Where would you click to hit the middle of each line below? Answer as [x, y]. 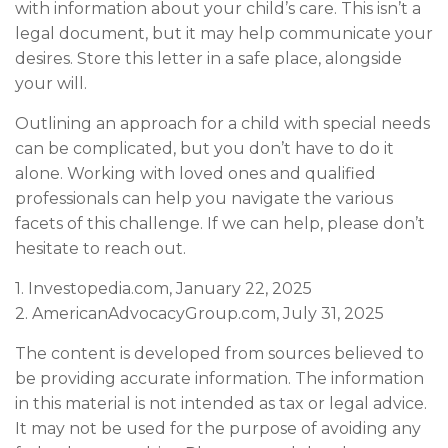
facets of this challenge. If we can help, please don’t [220, 223]
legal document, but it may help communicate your [224, 33]
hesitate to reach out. [100, 248]
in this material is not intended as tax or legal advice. [221, 403]
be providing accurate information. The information [219, 378]
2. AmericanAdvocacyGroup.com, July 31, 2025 [199, 313]
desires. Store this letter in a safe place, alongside [208, 58]
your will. [51, 83]
